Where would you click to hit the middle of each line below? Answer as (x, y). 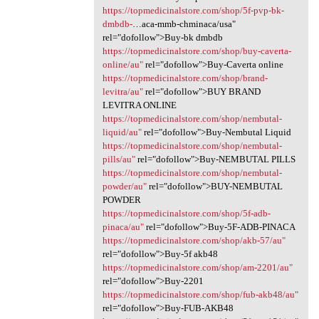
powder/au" (124, 187)
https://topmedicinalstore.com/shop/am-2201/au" (197, 268)
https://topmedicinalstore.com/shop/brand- (185, 78)
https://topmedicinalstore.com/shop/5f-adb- (186, 214)
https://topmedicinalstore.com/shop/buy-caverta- (197, 51)
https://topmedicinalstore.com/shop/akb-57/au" (194, 241)
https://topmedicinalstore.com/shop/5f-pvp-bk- (193, 11)
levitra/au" (122, 92)
